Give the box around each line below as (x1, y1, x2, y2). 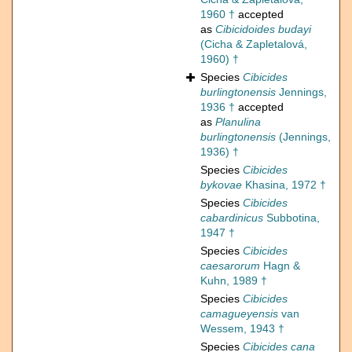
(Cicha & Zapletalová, (200, 38, 307, 51)
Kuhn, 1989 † (200, 274, 267, 288)
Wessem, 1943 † (200, 322, 284, 335)
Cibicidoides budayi (215, 23, 311, 36)
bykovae (200, 178, 242, 192)
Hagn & (260, 259, 300, 273)
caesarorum (200, 259, 260, 273)
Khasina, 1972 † (242, 178, 326, 192)
